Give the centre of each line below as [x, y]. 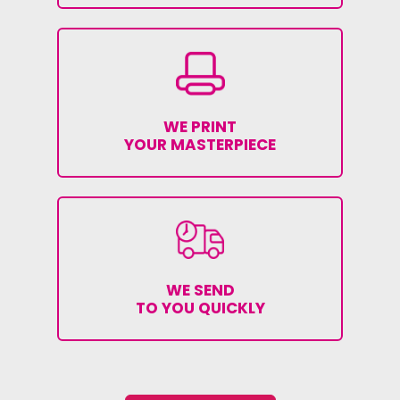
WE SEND [200, 290]
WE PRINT [200, 126]
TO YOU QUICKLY [200, 308]
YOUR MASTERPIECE [200, 144]
